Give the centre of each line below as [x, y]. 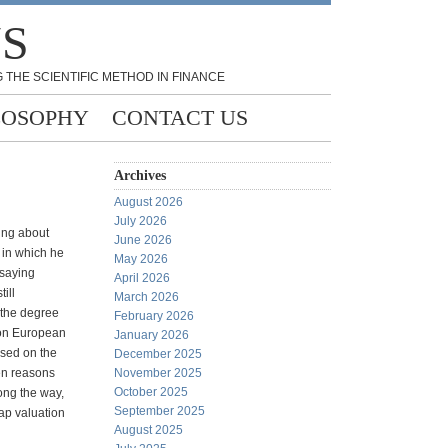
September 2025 [159, 411]
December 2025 [158, 354]
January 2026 [151, 335]
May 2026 [141, 259]
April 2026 [142, 278]
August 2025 [148, 430]
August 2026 [148, 202]
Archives [140, 175]
